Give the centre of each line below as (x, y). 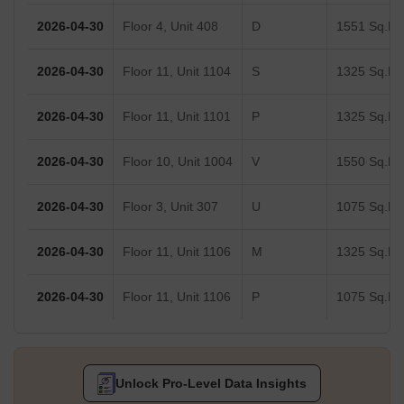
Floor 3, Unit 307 (170, 207)
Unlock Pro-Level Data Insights (211, 384)
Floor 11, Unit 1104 (177, 72)
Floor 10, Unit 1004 (178, 162)
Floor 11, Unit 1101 (177, 117)
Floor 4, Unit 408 (170, 27)
